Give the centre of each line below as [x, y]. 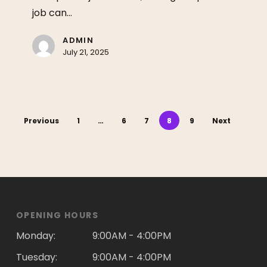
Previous [41, 120]
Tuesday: [36, 257]
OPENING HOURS [57, 215]
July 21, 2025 [86, 52]
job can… [52, 13]
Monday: [35, 236]
